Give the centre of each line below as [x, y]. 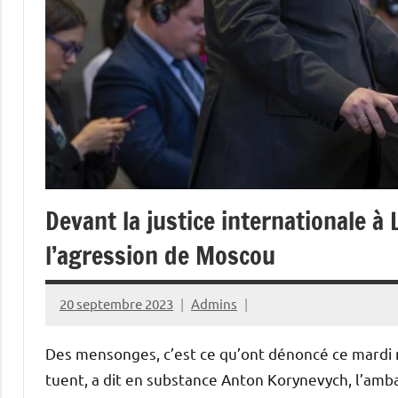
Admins [214, 304]
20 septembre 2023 [116, 304]
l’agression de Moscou [160, 255]
